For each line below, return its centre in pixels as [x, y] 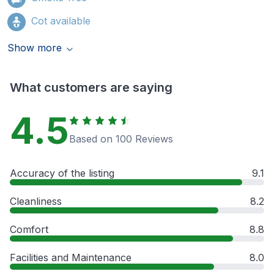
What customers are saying [91, 87]
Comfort [29, 229]
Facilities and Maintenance [71, 257]
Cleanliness [36, 201]
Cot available [61, 20]
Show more [35, 47]
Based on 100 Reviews [121, 139]
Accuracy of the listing [62, 173]
